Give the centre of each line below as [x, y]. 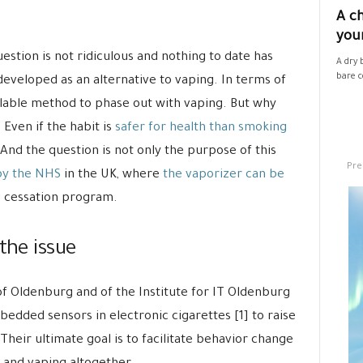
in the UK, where [111, 175]
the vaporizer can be [223, 175]
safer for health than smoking [201, 128]
